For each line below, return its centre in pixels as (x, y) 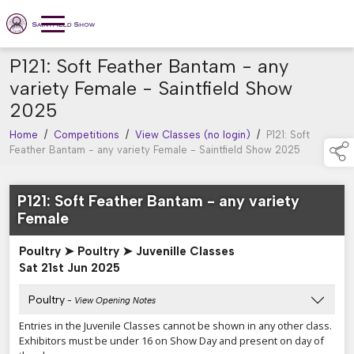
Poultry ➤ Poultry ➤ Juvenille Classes (127, 252)
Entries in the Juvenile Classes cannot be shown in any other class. (175, 326)
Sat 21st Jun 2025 (70, 268)
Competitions (87, 135)
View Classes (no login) (193, 135)
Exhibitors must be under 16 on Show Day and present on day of (171, 341)
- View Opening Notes (110, 301)
